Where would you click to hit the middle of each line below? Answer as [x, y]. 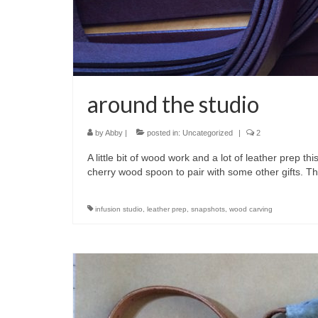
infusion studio [119, 209]
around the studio [173, 104]
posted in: [164, 132]
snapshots [208, 209]
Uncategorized [208, 132]
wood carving [251, 209]
